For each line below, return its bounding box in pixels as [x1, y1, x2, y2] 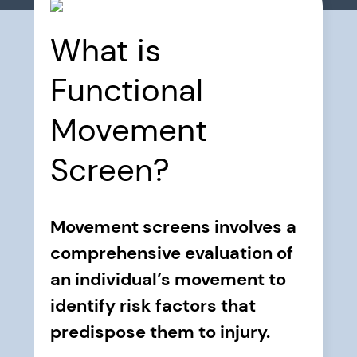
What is [49, 29, 161, 71]
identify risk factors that [49, 294, 256, 317]
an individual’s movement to [49, 268, 286, 291]
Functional [49, 69, 203, 111]
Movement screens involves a [49, 215, 296, 238]
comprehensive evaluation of [49, 241, 293, 265]
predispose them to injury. [49, 320, 270, 343]
